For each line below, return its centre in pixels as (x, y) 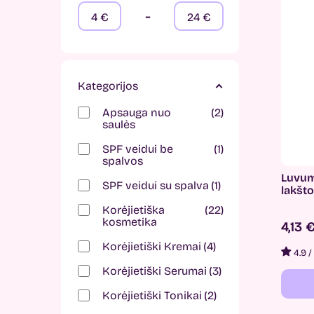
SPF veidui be (138, 149)
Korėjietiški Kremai (152, 246)
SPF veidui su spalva (156, 185)
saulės (119, 124)
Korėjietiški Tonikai (152, 295)
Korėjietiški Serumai (155, 271)
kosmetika (130, 222)
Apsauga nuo (137, 112)
